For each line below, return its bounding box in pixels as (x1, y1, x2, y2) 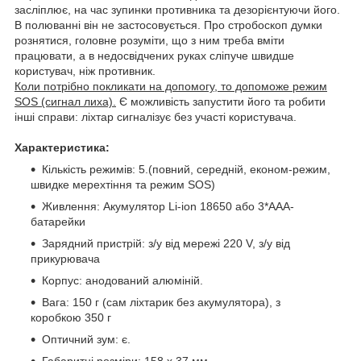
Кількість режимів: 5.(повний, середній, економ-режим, (42, 162, 330, 176)
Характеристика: (15, 140, 110, 154)
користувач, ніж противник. (15, 64, 156, 77)
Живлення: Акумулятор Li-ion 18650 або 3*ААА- (42, 199, 294, 213)
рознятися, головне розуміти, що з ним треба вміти (15, 33, 284, 47)
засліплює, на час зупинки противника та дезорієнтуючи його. (15, 2, 340, 16)
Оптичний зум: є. (42, 332, 131, 346)
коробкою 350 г (31, 310, 111, 324)
